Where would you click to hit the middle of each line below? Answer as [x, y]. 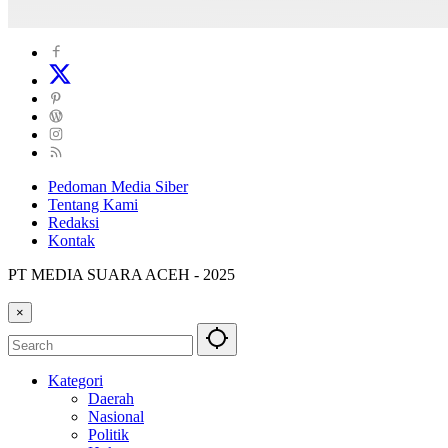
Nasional [116, 417]
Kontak [71, 241]
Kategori [75, 381]
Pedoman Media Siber [118, 187]
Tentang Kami [93, 205]
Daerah [111, 399]
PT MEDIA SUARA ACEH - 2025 [121, 275]
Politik [108, 435]
